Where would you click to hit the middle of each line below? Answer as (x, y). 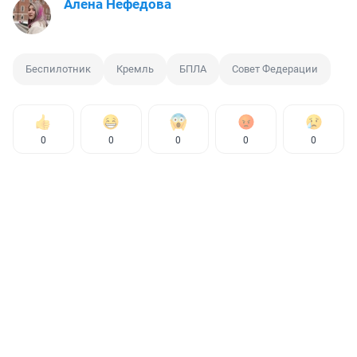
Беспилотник (58, 69)
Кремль (135, 69)
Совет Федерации (275, 69)
